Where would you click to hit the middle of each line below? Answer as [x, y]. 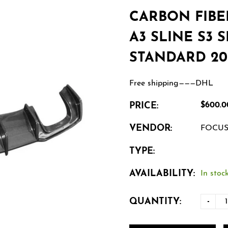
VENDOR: [151, 129]
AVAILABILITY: [162, 174]
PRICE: [144, 106]
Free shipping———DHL [171, 83]
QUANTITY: [155, 202]
